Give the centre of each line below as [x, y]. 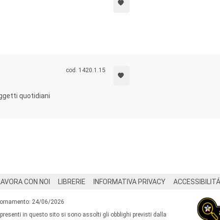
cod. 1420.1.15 [85, 70]
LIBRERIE [72, 182]
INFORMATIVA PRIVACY [129, 182]
